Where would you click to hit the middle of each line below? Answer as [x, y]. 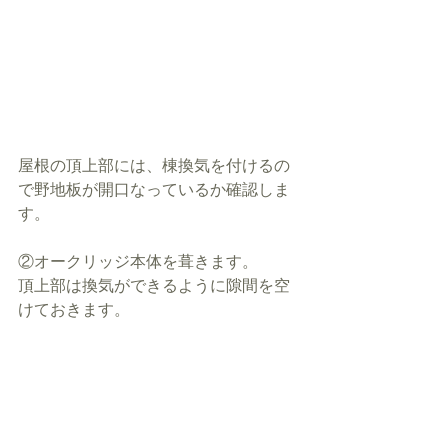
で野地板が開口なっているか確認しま [154, 190]
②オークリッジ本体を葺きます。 [138, 262]
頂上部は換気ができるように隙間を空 [154, 286]
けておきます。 [74, 310]
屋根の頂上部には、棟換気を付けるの [154, 166]
